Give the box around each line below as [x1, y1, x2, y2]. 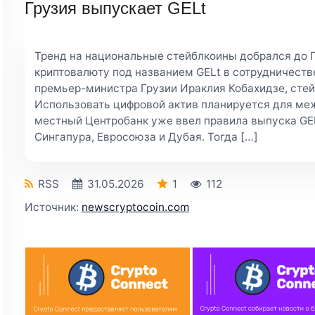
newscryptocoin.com [81, 200, 189, 214]
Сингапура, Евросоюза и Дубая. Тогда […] [34, 130, 258, 144]
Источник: [24, 200, 82, 214]
